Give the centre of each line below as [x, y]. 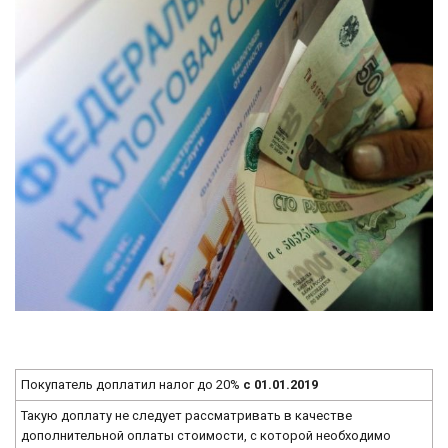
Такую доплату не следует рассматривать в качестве [187, 415]
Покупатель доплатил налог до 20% [132, 384]
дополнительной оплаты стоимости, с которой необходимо [206, 435]
